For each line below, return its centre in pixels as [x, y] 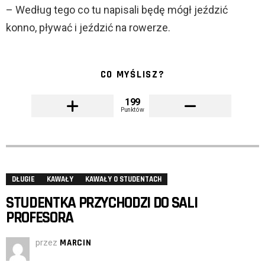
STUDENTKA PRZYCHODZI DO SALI [102, 203]
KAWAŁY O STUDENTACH [123, 180]
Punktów [132, 110]
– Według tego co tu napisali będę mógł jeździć [117, 10]
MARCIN [76, 243]
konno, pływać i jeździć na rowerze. [88, 28]
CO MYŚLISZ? [132, 75]
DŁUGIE [23, 180]
